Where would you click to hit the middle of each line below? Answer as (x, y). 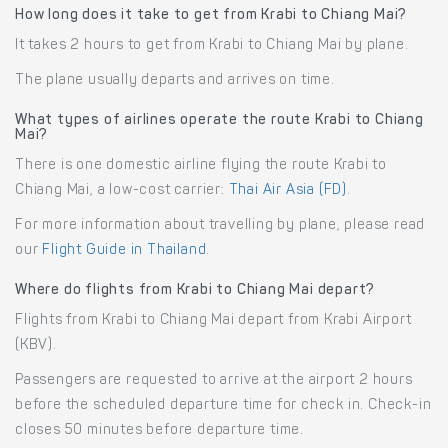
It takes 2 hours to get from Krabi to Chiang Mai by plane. (212, 46)
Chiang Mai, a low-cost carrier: (122, 191)
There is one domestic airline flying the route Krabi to (201, 166)
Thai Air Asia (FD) (288, 191)
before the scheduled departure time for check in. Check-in (223, 406)
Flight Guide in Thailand (124, 251)
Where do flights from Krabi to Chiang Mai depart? (195, 291)
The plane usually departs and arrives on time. (175, 81)
